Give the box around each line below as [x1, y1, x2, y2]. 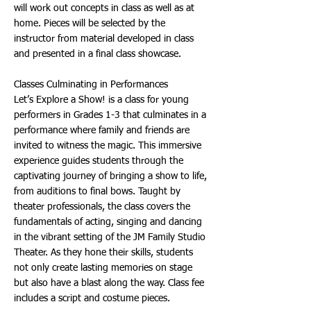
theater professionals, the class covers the [14, 202, 190, 212]
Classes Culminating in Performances [14, 80, 168, 90]
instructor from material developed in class [14, 34, 194, 44]
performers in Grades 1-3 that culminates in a [14, 110, 206, 120]
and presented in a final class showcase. [14, 49, 181, 59]
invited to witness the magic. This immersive [14, 141, 201, 151]
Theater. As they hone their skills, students [14, 248, 193, 258]
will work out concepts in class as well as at [14, 3, 194, 13]
